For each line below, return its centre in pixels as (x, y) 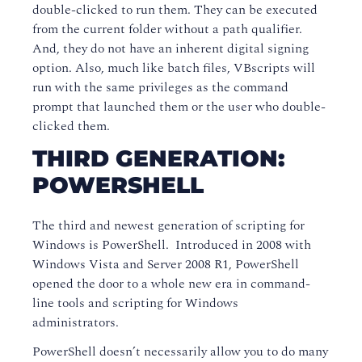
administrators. (77, 322)
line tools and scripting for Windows (135, 303)
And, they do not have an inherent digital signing (170, 48)
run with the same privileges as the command (160, 87)
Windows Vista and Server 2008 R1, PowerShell (166, 264)
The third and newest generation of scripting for (168, 225)
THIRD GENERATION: (159, 158)
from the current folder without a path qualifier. (167, 29)
